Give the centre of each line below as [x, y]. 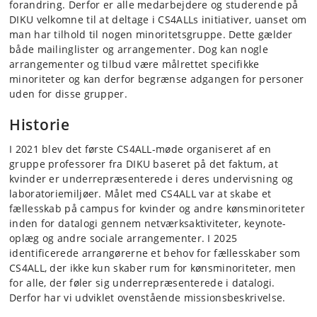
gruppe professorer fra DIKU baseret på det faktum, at [144, 164]
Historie [40, 125]
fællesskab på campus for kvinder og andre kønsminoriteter [157, 209]
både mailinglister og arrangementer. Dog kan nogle [139, 50]
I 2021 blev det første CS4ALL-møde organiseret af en [140, 149]
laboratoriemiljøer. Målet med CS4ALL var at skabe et [140, 194]
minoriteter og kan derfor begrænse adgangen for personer [157, 79]
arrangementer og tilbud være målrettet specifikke [134, 64]
